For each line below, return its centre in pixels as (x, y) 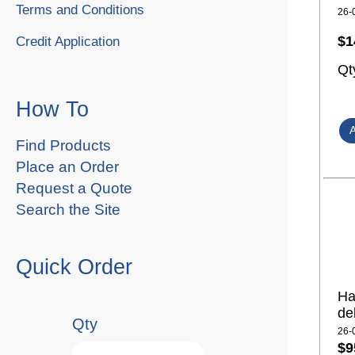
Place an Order (67, 166)
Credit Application (68, 41)
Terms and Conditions (80, 10)
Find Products (63, 145)
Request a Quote (74, 188)
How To (52, 109)
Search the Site (68, 209)
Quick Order (74, 267)
